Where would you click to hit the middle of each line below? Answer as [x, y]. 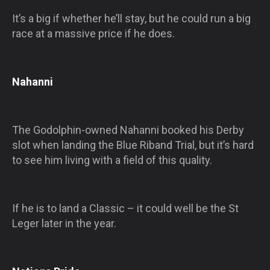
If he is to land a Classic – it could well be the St [125, 208]
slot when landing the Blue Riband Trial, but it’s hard [133, 145]
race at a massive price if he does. [93, 33]
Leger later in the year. [64, 223]
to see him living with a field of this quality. [112, 160]
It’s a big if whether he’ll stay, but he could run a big [131, 18]
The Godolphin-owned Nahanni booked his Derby [128, 130]
